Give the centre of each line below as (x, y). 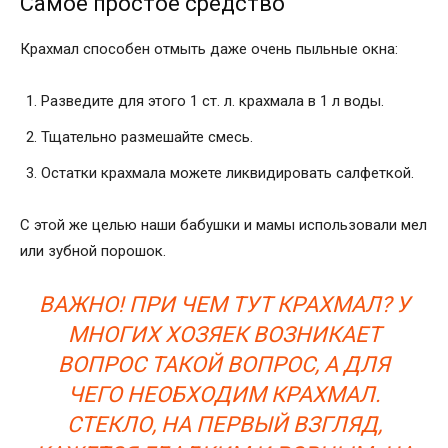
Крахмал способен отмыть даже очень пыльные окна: (209, 48)
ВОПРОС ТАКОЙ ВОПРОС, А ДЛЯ (224, 364)
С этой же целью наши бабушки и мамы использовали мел (223, 224)
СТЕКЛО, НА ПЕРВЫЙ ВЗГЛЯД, (224, 424)
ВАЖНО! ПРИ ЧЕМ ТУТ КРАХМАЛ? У (224, 304)
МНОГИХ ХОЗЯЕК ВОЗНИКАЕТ (224, 334)
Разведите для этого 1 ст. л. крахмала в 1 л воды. (212, 100)
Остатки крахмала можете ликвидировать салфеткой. (227, 172)
